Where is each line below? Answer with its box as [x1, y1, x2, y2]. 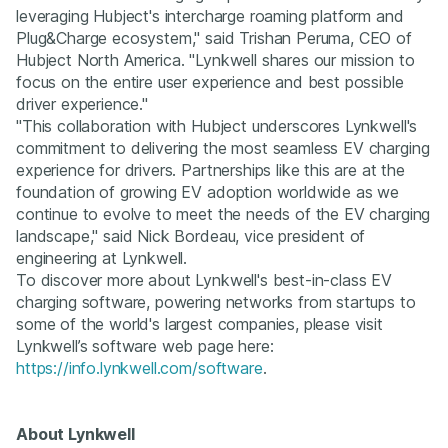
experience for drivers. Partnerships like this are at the [16, 159, 405, 180]
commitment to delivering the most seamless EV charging [16, 137, 430, 158]
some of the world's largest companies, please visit [16, 313, 383, 334]
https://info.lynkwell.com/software [16, 357, 263, 378]
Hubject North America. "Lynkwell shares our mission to [16, 49, 415, 70]
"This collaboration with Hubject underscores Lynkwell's [16, 115, 418, 136]
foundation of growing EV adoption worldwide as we [16, 181, 400, 202]
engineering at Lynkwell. [16, 247, 188, 268]
